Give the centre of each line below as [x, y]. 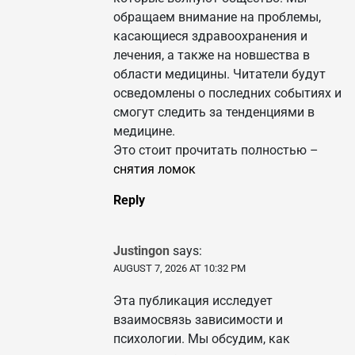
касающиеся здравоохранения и [210, 36]
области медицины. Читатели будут [219, 74]
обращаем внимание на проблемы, [217, 17]
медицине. [144, 132]
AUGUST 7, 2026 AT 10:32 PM [179, 269]
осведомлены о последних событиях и [227, 94]
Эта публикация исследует [193, 301]
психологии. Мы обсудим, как [202, 339]
